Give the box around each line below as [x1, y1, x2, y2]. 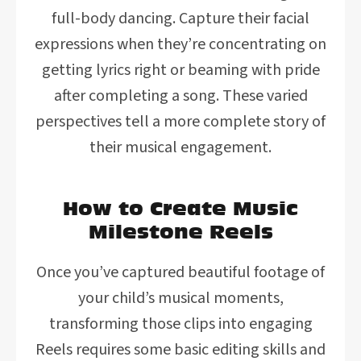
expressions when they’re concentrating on [35, 33, 326, 56]
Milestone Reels [88, 219, 273, 243]
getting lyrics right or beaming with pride [41, 59, 320, 81]
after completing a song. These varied [53, 85, 308, 107]
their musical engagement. [89, 136, 272, 159]
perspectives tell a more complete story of [35, 110, 326, 133]
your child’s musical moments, [77, 287, 284, 309]
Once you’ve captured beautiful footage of [36, 261, 325, 284]
